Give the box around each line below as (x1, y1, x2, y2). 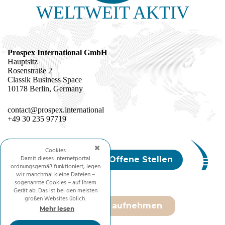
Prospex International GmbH (8, 48, 107, 57)
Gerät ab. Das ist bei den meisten (13, 186, 97, 196)
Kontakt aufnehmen (75, 201, 162, 211)
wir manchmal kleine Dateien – (16, 170, 95, 180)
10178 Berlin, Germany (8, 84, 83, 93)
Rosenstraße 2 (8, 66, 52, 75)
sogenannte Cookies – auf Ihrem (14, 178, 96, 188)
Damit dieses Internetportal (20, 154, 90, 164)
